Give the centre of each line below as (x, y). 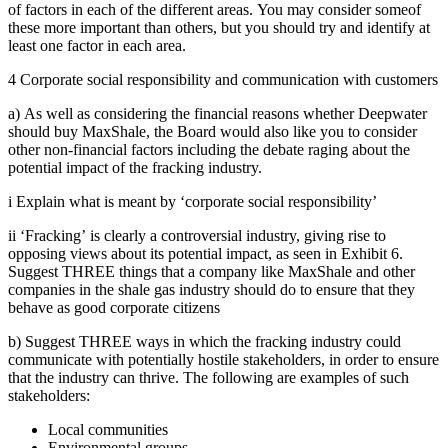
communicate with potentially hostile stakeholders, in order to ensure (223, 359)
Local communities (108, 429)
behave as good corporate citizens (114, 307)
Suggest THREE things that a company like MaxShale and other (211, 271)
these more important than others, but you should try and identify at (219, 27)
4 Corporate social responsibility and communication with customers (223, 79)
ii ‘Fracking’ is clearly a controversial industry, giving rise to (197, 235)
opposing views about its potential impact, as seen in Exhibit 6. (205, 253)
